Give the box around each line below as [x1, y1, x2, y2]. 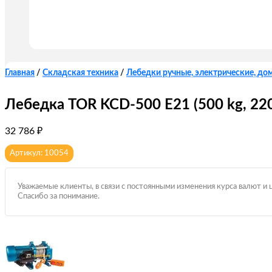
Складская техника [42, 69, 118, 77]
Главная [5, 69, 35, 77]
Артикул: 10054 [10, 149, 69, 158]
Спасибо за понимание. [18, 192, 100, 201]
